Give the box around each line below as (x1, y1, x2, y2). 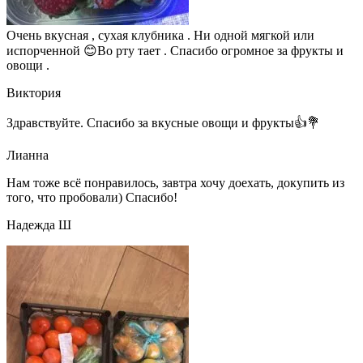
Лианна (6, 147, 49, 162)
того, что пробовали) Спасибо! (6, 190, 177, 204)
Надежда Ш (6, 217, 71, 232)
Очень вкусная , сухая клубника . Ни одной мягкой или (6, 28, 314, 42)
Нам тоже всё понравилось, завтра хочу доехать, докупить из (6, 175, 344, 190)
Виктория (6, 85, 61, 100)
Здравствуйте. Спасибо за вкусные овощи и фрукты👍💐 (6, 115, 320, 130)
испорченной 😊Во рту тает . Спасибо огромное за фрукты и (6, 43, 344, 58)
